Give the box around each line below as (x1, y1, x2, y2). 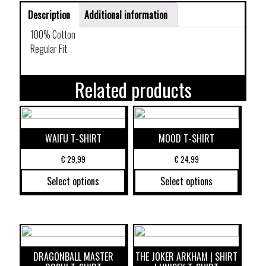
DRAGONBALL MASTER (33, 249, 113, 264)
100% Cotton (30, 27, 75, 42)
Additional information (84, 8, 167, 23)
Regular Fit (30, 42, 67, 56)
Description (28, 8, 70, 23)
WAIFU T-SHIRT (45, 131, 102, 146)
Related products (74, 75, 192, 104)
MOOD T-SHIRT (159, 131, 215, 146)
